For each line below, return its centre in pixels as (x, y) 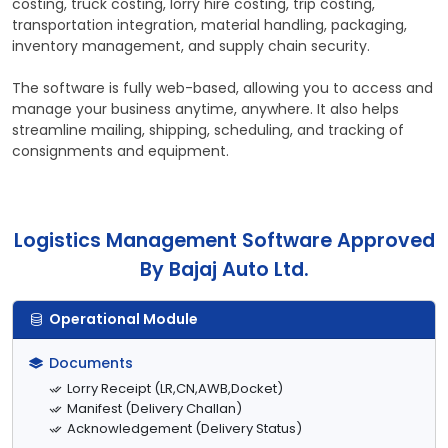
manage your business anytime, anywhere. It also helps (205, 108)
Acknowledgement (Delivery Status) (184, 428)
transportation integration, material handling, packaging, (209, 24)
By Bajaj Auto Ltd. (224, 269)
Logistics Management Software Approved (224, 240)
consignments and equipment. (120, 150)
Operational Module (123, 318)
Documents (91, 362)
